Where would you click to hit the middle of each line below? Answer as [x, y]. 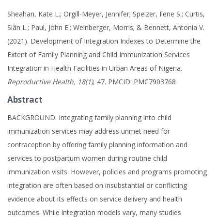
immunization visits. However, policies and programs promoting [107, 172]
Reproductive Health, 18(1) [50, 82]
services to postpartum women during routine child [87, 158]
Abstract [25, 100]
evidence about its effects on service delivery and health [95, 199]
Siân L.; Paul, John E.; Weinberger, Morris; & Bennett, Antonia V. [106, 27]
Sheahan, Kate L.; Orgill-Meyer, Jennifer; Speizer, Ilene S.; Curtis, [106, 14]
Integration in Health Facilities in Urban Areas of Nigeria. [95, 68]
